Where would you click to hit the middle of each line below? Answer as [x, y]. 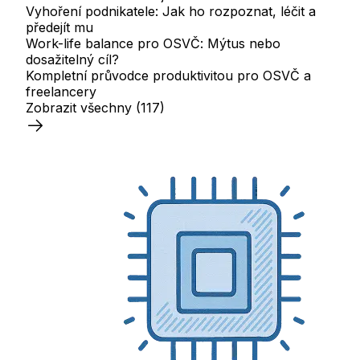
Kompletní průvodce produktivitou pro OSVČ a [168, 75]
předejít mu [59, 27]
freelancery [61, 91]
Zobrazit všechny [79, 107]
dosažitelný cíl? [72, 59]
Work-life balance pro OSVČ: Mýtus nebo [153, 43]
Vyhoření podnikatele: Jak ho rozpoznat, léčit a [171, 11]
